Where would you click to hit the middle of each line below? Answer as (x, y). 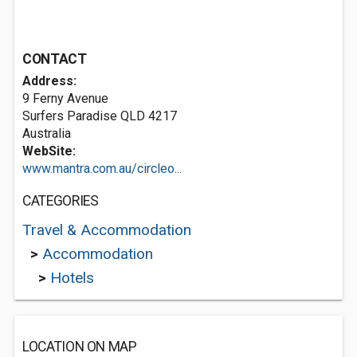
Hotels (72, 278)
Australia (47, 133)
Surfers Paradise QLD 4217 (100, 116)
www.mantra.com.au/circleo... (102, 169)
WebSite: (49, 151)
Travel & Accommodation (107, 230)
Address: (49, 81)
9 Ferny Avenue (65, 98)
